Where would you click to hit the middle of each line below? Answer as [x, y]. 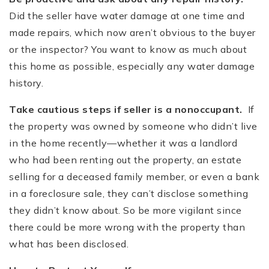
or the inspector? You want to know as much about [128, 49]
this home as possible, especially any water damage [132, 66]
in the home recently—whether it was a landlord [123, 143]
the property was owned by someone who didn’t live [133, 126]
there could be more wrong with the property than [127, 227]
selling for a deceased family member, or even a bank [134, 176]
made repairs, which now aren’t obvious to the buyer [132, 32]
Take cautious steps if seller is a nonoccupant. [126, 109]
